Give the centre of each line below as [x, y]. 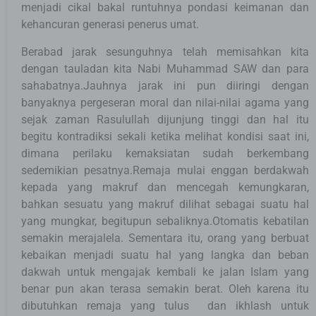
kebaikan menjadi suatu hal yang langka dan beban [165, 255]
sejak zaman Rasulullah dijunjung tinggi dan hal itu [165, 119]
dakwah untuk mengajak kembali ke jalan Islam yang [165, 272]
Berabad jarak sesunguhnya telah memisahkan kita [165, 51]
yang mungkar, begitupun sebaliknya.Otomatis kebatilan [165, 221]
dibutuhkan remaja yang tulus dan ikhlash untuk [165, 305]
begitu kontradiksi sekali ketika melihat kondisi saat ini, [165, 136]
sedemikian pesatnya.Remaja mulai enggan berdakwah [165, 170]
